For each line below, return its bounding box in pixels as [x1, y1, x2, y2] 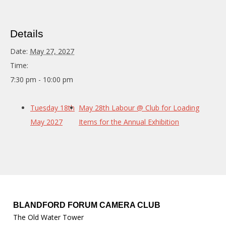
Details [10, 28, 43, 40]
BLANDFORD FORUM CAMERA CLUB [13, 201, 161, 210]
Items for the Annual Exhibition [79, 117, 179, 127]
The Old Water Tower [13, 212, 84, 222]
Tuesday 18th [30, 103, 75, 113]
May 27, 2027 [30, 46, 74, 56]
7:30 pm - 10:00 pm [10, 75, 73, 85]
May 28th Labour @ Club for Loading [79, 103, 199, 113]
